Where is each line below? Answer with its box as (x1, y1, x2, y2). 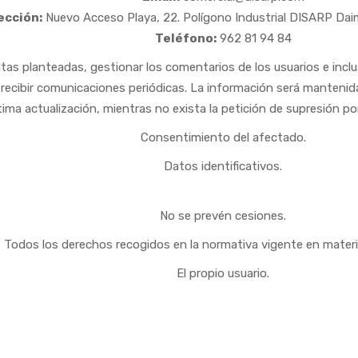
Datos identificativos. (164, 159, 282, 173)
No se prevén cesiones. (160, 209, 286, 223)
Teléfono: (154, 31, 217, 46)
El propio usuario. (177, 266, 269, 280)
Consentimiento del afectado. (140, 130, 306, 145)
